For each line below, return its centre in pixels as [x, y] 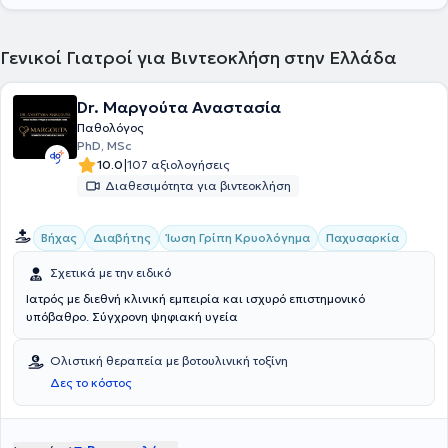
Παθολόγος [110, 127]
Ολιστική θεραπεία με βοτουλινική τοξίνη [169, 360]
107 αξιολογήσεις [178, 164]
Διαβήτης [122, 237]
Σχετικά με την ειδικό [110, 272]
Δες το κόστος [91, 382]
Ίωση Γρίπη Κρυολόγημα [238, 237]
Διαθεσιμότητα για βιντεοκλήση [198, 185]
